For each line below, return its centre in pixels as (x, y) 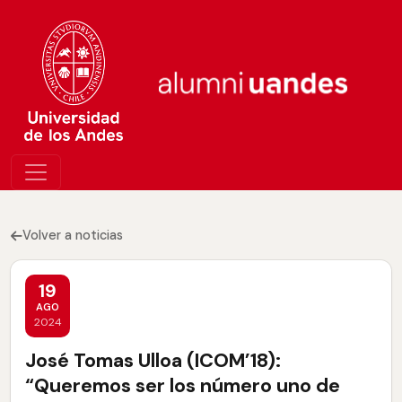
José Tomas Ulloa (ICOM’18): (153, 360)
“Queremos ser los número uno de (183, 385)
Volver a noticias (73, 236)
